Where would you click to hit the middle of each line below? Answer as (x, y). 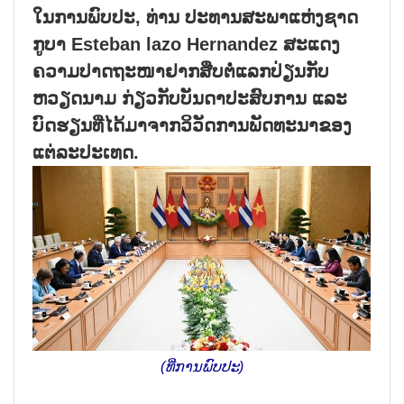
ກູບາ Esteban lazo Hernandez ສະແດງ (186, 44)
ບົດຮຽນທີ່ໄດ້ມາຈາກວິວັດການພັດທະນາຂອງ (192, 125)
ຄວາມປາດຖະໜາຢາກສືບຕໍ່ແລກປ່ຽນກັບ (181, 71)
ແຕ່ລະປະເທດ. (86, 152)
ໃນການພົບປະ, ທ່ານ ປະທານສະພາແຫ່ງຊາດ (195, 17)
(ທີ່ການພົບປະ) (202, 366)
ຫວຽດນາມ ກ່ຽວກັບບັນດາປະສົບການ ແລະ (190, 98)
